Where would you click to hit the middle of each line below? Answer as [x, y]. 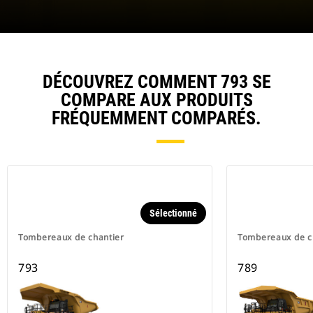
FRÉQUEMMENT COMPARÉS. [156, 118]
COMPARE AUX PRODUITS [156, 100]
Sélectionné [173, 213]
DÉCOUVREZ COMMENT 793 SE [156, 82]
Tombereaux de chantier [71, 238]
